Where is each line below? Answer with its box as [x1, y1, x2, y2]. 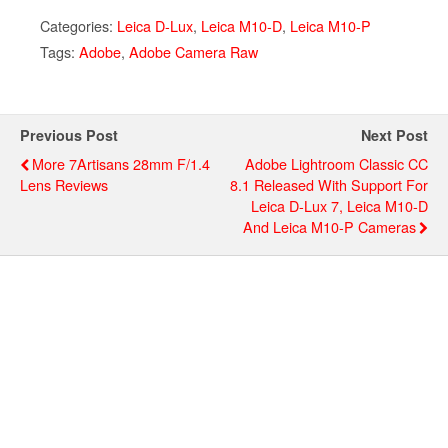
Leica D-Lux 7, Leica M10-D [251, 194, 428, 216]
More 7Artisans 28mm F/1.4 [32, 152, 210, 174]
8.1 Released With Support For [230, 173, 428, 195]
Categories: [40, 14, 117, 36]
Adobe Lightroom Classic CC [245, 152, 428, 174]
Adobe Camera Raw [129, 40, 258, 62]
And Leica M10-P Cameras [243, 215, 416, 237]
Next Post [361, 124, 428, 145]
